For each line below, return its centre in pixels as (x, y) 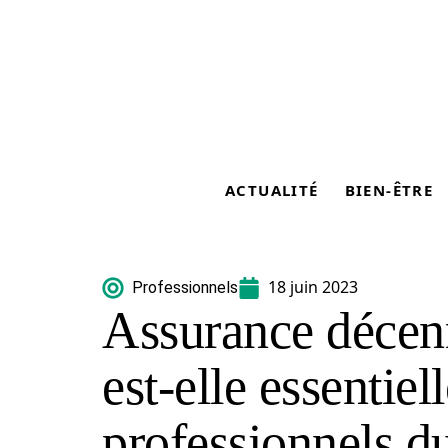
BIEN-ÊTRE (389, 190)
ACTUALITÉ (272, 190)
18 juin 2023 (313, 287)
